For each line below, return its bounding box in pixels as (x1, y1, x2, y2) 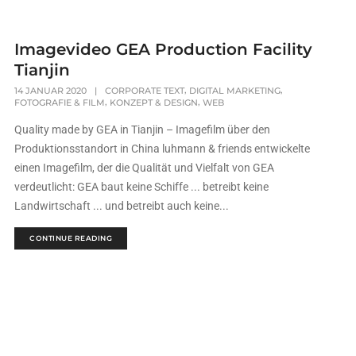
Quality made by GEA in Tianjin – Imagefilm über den (14, 123, 271, 136)
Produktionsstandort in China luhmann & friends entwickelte (14, 142, 311, 155)
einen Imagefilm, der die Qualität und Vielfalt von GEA (14, 161, 275, 174)
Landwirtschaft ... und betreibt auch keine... (14, 199, 230, 212)
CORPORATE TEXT (105, 84, 185, 96)
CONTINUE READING (29, 234, 113, 242)
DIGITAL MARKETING (189, 84, 281, 96)
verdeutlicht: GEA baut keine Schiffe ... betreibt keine (14, 180, 269, 193)
